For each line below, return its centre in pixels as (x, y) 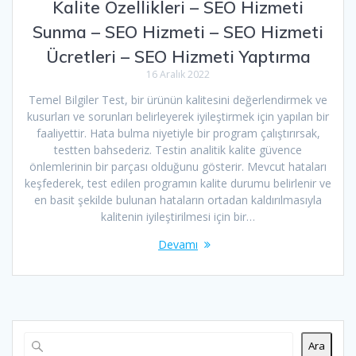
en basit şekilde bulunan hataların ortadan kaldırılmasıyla (178, 199)
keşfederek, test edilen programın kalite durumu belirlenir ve (178, 183)
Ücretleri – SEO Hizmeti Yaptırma (178, 56)
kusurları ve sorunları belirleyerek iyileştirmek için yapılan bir (178, 116)
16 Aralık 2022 (178, 74)
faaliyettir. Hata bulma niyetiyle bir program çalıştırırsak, (178, 133)
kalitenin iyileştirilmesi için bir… (178, 216)
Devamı (178, 244)
